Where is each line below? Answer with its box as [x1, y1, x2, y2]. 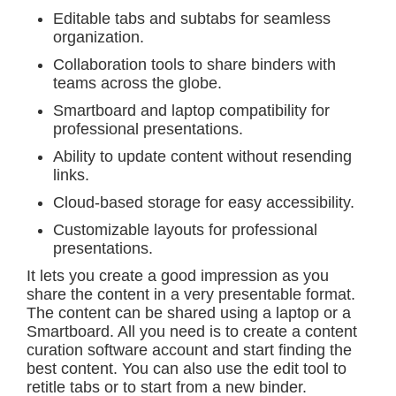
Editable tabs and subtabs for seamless [53, 10, 331, 27]
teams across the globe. [53, 74, 222, 92]
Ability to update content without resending [53, 148, 352, 165]
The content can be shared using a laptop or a [27, 304, 351, 322]
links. [53, 166, 89, 184]
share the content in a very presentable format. [27, 286, 355, 303]
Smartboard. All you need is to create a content [27, 323, 357, 340]
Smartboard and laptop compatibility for [53, 102, 330, 119]
